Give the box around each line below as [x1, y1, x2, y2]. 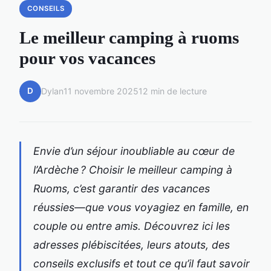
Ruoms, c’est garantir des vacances [33, 181, 210, 195]
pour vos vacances [19, 48, 155, 68]
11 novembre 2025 [64, 86, 139, 97]
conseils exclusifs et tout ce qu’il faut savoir [33, 256, 250, 270]
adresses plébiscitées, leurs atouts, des [33, 238, 230, 251]
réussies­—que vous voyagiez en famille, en [33, 200, 249, 214]
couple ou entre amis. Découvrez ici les [33, 219, 230, 232]
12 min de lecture [139, 86, 207, 97]
